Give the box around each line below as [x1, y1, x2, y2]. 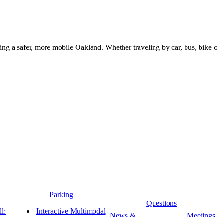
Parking [49, 190, 73, 199]
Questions [146, 199, 177, 208]
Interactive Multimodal [36, 207, 106, 216]
